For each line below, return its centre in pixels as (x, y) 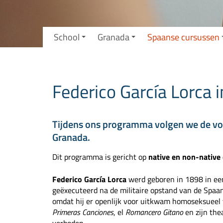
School (66, 37)
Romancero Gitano (155, 212)
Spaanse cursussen (183, 37)
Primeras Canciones (83, 212)
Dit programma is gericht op (101, 157)
